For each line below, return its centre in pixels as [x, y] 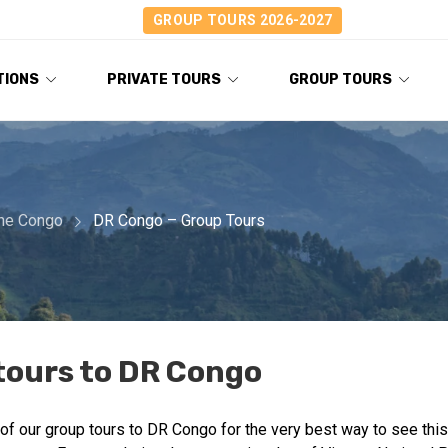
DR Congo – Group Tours [179, 220]
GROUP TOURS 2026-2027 [243, 19]
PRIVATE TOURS [164, 79]
